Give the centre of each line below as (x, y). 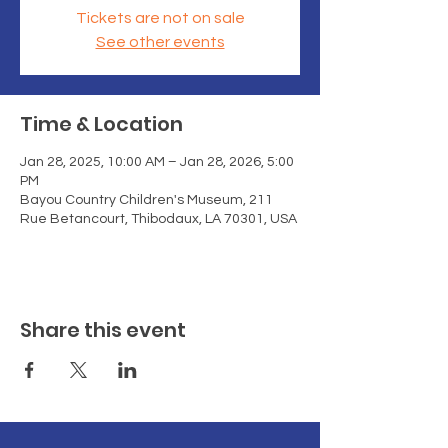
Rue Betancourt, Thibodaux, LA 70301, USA (158, 218)
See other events (160, 41)
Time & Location (101, 123)
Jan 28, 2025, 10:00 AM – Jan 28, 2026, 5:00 (157, 161)
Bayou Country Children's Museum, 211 (146, 199)
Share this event (103, 329)
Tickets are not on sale (160, 17)
